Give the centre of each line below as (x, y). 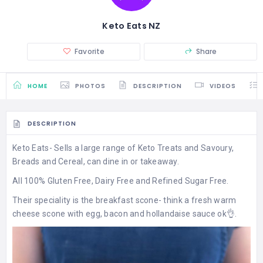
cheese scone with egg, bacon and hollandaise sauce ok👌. (125, 214)
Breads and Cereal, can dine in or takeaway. (96, 162)
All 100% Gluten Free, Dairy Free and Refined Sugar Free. (121, 181)
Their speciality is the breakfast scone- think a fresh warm (124, 200)
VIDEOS (222, 86)
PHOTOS (91, 86)
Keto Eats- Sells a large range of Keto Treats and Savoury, (123, 148)
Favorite (90, 51)
